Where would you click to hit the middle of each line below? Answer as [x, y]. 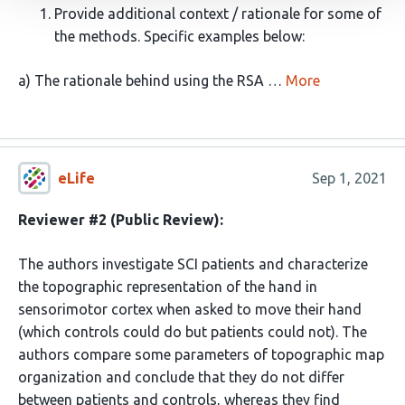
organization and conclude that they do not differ [181, 377]
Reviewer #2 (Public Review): [121, 220]
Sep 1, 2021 [349, 178]
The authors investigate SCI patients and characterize [193, 264]
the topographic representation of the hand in [168, 287]
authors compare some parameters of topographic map [201, 354]
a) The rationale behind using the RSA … [150, 80]
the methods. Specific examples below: [179, 36]
